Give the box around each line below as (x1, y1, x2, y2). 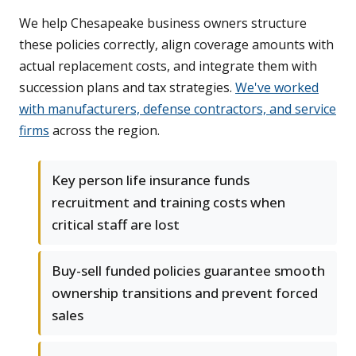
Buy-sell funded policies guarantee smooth (52, 261, 325, 281)
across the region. (49, 122, 160, 140)
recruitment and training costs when (52, 193, 285, 212)
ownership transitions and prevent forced (52, 284, 318, 303)
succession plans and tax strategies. (19, 79, 235, 97)
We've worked (235, 79, 319, 97)
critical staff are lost (52, 215, 180, 234)
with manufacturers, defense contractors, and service (19, 100, 336, 118)
